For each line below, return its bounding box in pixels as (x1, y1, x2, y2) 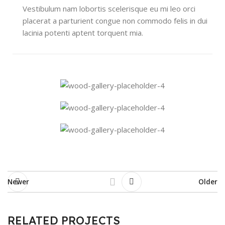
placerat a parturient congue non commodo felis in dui (23, 16, 207, 26)
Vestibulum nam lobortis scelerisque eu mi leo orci (23, 4, 195, 14)
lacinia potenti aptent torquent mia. (23, 28, 143, 38)
